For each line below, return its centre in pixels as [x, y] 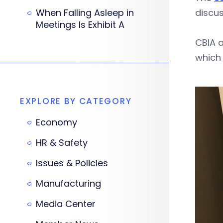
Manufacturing [68, 183]
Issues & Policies [72, 163]
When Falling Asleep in [85, 13]
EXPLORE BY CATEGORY [76, 101]
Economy [56, 122]
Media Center [66, 204]
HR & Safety [62, 143]
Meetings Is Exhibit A [80, 25]
